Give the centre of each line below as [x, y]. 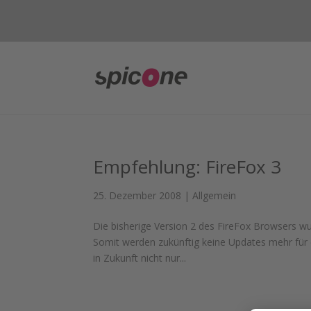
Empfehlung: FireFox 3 [187, 167]
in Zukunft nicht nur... [140, 258]
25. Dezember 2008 [137, 195]
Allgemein [215, 195]
